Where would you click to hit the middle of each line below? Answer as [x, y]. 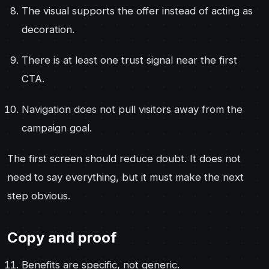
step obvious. [39, 195]
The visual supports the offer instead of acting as [137, 11]
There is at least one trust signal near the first [129, 60]
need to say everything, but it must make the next [125, 177]
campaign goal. [57, 128]
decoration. [48, 29]
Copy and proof [62, 237]
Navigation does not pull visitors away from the [132, 109]
